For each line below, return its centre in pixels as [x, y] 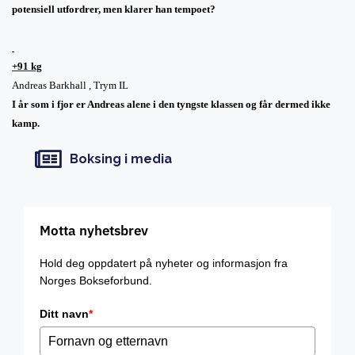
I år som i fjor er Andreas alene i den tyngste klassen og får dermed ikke [171, 104]
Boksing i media [120, 159]
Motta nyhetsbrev [94, 230]
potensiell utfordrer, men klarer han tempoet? [114, 9]
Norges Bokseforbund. [96, 280]
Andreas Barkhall [49, 85]
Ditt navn [64, 313]
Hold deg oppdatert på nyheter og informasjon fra [164, 263]
